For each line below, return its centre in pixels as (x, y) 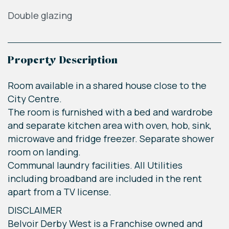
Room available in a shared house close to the (107, 86)
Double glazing (40, 16)
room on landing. (44, 152)
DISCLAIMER (35, 210)
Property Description (63, 61)
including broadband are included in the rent (105, 179)
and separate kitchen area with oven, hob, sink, (110, 125)
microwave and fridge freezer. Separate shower (111, 139)
